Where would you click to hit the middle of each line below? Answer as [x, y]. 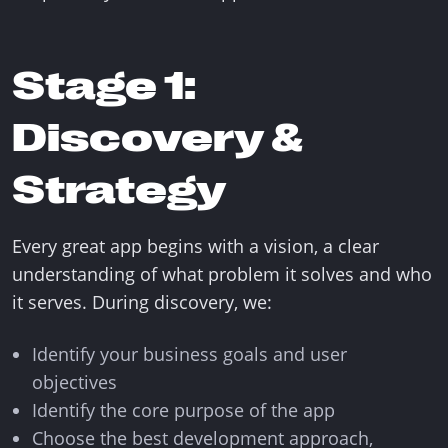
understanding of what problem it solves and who [222, 274]
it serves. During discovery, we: [142, 302]
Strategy [119, 190]
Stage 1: [104, 86]
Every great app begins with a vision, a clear [195, 246]
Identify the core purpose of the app [183, 410]
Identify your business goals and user [189, 354]
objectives [74, 382]
